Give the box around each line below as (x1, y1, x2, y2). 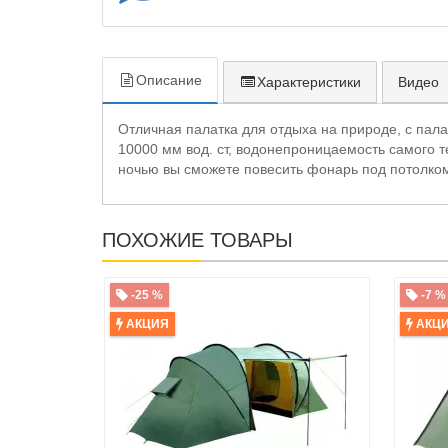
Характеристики (257, 73, 361, 90)
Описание (136, 71, 202, 88)
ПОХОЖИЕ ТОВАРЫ (102, 228, 293, 251)
